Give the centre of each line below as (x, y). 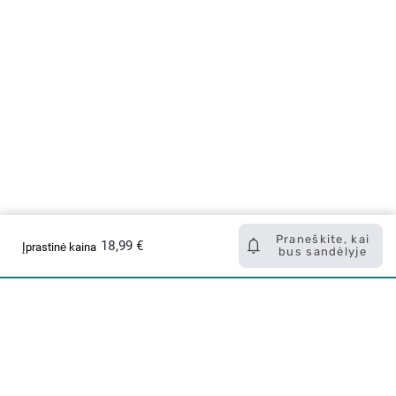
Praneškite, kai (323, 239)
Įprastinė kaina (59, 247)
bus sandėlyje (323, 251)
